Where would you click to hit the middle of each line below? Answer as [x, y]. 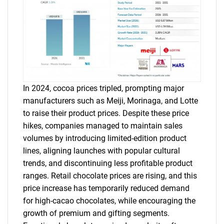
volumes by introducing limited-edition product [105, 138]
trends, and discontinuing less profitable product [108, 163]
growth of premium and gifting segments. [96, 213]
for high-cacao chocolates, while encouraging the [109, 200]
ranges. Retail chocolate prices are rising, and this [110, 175]
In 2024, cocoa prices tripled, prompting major [103, 88]
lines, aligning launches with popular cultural [101, 150]
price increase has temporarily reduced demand [106, 188]
